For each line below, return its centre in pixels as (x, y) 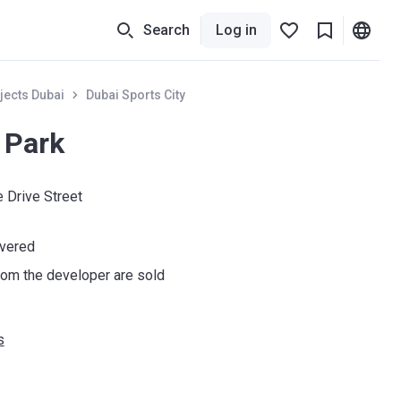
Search (166, 30)
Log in (236, 30)
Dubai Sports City (135, 95)
